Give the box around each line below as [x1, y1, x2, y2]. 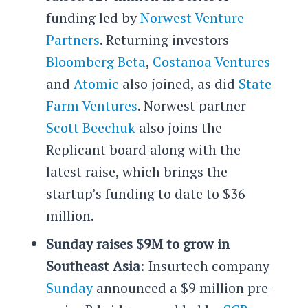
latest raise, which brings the [45, 162, 228, 181]
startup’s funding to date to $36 [45, 184, 245, 203]
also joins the [135, 118, 222, 137]
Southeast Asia [45, 256, 140, 275]
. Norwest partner [137, 96, 246, 115]
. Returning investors [99, 30, 229, 49]
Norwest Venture [140, 8, 244, 27]
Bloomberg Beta [45, 52, 146, 71]
